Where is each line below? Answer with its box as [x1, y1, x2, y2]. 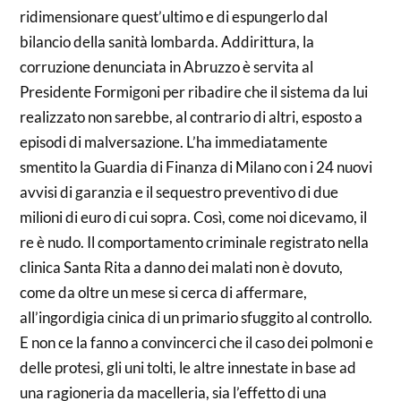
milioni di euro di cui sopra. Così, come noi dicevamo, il [20, 208, 368, 226]
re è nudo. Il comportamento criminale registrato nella [20, 233, 370, 252]
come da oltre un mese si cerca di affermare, [20, 283, 308, 302]
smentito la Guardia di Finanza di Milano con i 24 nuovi [20, 158, 373, 176]
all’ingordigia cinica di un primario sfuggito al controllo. [20, 308, 373, 327]
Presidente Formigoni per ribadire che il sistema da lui [20, 82, 369, 101]
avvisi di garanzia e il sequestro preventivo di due [20, 183, 339, 201]
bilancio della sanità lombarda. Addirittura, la [20, 32, 315, 51]
